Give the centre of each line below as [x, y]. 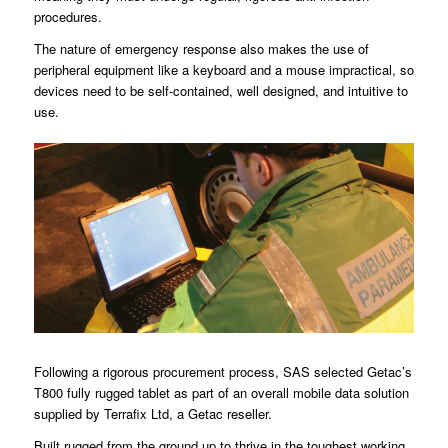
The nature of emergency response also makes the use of [201, 49]
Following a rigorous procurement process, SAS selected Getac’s [222, 372]
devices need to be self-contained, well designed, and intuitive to [220, 91]
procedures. [67, 17]
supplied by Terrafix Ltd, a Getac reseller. [152, 414]
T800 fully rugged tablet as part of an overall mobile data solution [221, 393]
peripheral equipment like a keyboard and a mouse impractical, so [223, 70]
